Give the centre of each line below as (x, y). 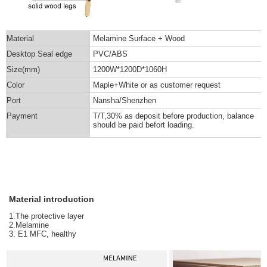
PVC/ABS (110, 54)
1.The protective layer (48, 216)
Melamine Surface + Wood (139, 39)
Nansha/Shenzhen (125, 101)
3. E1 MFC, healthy (43, 234)
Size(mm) (23, 70)
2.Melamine (29, 225)
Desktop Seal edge (39, 54)
